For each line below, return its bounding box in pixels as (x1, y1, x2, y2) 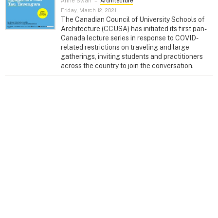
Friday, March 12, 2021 (61, 6, 116, 14)
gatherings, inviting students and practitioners (61, 52, 203, 60)
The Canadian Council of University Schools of (61, 15, 204, 23)
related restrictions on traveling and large (61, 43, 189, 51)
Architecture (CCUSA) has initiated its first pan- (61, 24, 207, 33)
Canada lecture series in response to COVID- (61, 34, 199, 42)
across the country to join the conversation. (61, 61, 194, 70)
